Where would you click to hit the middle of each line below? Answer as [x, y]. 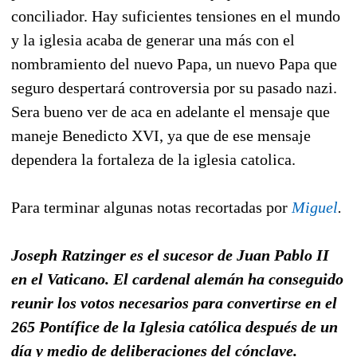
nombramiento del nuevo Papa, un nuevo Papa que [174, 63]
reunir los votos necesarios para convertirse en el [174, 302]
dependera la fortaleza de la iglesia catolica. [153, 159]
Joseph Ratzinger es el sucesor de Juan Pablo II [170, 255]
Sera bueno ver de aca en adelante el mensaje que [171, 111]
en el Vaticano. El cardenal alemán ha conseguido [177, 279]
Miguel [315, 207]
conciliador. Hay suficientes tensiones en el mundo [176, 16]
